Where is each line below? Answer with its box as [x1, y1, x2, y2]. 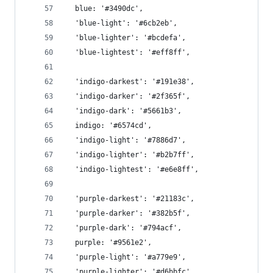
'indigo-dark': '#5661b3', [66, 107, 182, 115]
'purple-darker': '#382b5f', [66, 209, 190, 218]
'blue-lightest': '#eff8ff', [66, 48, 190, 57]
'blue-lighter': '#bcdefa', [66, 34, 186, 42]
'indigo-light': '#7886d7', [66, 136, 186, 144]
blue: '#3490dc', [66, 4, 143, 13]
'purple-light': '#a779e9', [66, 253, 186, 261]
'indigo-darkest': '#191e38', [66, 77, 194, 86]
